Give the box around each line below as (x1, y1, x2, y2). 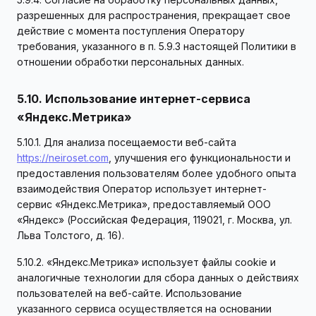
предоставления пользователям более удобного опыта (17, 167, 296, 179)
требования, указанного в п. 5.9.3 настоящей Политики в (17, 40, 296, 52)
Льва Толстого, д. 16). (17, 229, 124, 241)
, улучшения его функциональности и (109, 152, 291, 164)
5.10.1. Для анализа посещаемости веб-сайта (17, 136, 236, 148)
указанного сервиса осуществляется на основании (17, 303, 272, 315)
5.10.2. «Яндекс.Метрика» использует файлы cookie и (17, 256, 276, 268)
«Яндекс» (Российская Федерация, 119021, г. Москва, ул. (17, 214, 292, 226)
